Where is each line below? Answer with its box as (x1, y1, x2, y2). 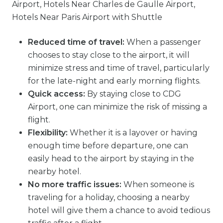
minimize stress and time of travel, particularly (28, 63, 210, 73)
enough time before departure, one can (28, 141, 188, 150)
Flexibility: (28, 128, 68, 137)
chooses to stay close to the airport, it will (28, 50, 190, 60)
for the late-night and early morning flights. (28, 76, 201, 86)
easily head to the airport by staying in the (28, 154, 194, 163)
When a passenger (126, 37, 201, 47)
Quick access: (28, 89, 85, 99)
